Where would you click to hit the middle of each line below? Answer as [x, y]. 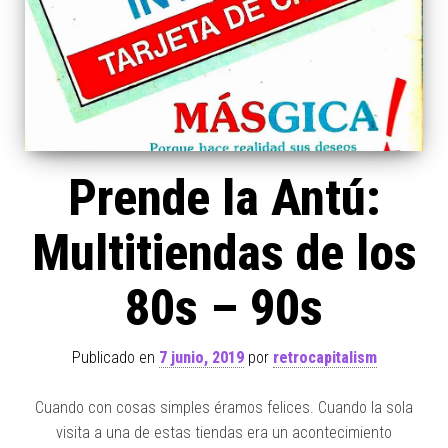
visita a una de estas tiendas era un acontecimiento [224, 433]
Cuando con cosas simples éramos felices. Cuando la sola [224, 408]
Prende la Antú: [224, 198]
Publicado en [115, 358]
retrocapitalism [324, 358]
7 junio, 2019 [201, 358]
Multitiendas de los [224, 253]
